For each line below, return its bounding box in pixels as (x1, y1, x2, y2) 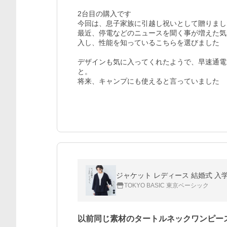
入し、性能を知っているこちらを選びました (78, 39, 219, 47)
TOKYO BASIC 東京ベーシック (124, 182, 209, 189)
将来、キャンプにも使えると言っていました (78, 77, 219, 85)
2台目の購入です (78, 10, 131, 18)
